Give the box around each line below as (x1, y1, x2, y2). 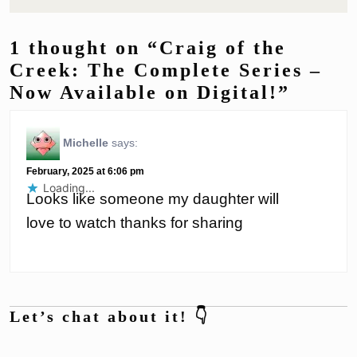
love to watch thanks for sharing (26, 214, 243, 232)
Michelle (63, 135, 108, 149)
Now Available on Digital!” (10, 81, 290, 103)
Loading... (43, 181, 95, 195)
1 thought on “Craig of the (10, 37, 286, 58)
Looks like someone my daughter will (26, 190, 279, 208)
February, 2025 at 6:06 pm (26, 166, 144, 178)
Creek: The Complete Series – (10, 59, 322, 80)
